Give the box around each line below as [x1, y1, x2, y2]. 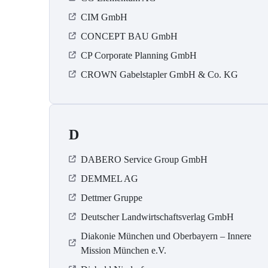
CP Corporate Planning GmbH [81, 50, 197, 61]
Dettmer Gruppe [81, 193, 142, 203]
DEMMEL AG [81, 173, 138, 184]
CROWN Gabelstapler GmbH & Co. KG [81, 69, 238, 80]
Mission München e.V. [81, 245, 166, 256]
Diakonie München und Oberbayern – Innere [81, 231, 251, 242]
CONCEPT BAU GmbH [81, 31, 178, 42]
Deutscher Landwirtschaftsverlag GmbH [81, 212, 234, 223]
